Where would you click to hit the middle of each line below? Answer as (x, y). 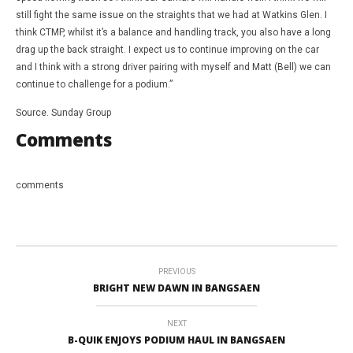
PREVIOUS (176, 271)
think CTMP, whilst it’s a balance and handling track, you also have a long (173, 32)
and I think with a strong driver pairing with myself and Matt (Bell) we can (173, 67)
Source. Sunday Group (63, 112)
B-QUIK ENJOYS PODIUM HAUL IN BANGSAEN (176, 340)
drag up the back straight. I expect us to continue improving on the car (167, 49)
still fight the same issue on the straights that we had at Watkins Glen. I (171, 15)
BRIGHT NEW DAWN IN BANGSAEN (176, 288)
